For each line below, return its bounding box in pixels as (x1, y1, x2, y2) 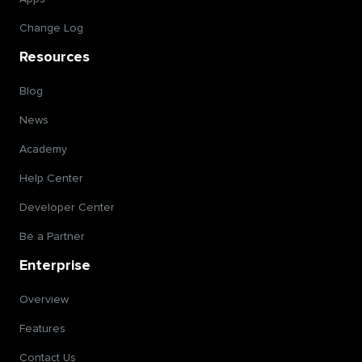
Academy (19, 143, 67, 155)
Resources (19, 49, 90, 65)
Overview (19, 293, 69, 305)
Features (19, 322, 65, 335)
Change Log (19, 22, 83, 34)
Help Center (19, 172, 83, 184)
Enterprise (19, 258, 90, 273)
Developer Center (19, 201, 115, 213)
